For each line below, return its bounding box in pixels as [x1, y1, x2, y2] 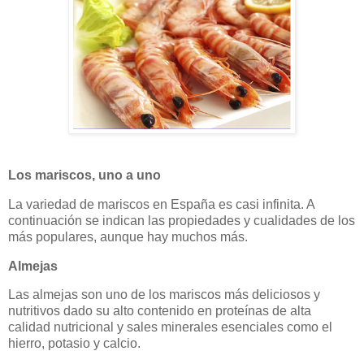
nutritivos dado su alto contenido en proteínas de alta [8, 304, 311, 318]
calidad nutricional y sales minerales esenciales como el [8, 320, 332, 335]
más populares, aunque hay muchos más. [8, 229, 248, 244]
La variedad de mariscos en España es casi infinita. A [8, 197, 314, 211]
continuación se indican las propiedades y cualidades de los [8, 213, 355, 227]
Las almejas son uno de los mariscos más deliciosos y [8, 288, 320, 302]
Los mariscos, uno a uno [8, 167, 161, 182]
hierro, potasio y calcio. [8, 336, 141, 351]
